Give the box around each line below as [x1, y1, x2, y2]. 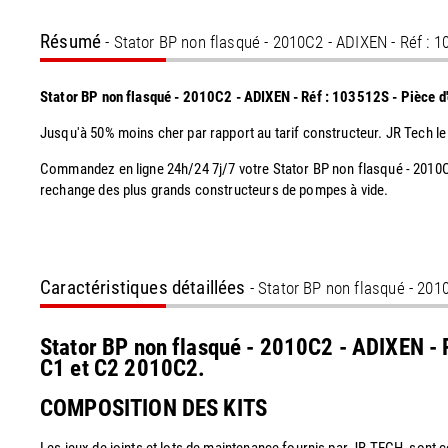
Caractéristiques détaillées [40, 276, 246, 299]
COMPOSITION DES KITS [40, 395, 267, 423]
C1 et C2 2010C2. [40, 355, 211, 383]
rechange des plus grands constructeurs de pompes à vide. [40, 181, 389, 199]
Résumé [40, 30, 102, 53]
